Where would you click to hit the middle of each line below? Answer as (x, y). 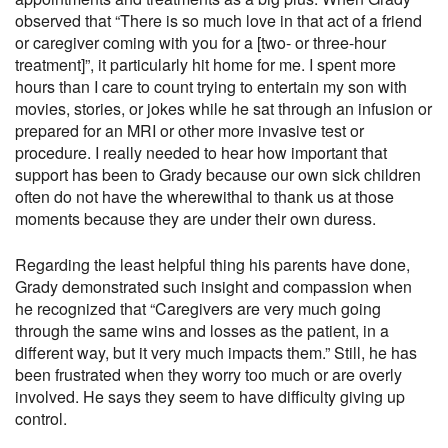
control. (41, 418)
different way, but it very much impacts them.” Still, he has (216, 352)
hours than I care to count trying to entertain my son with (211, 86)
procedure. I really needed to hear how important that (201, 152)
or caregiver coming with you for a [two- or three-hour (200, 42)
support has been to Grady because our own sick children (218, 174)
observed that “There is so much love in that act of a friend (218, 20)
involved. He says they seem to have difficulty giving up (210, 396)
